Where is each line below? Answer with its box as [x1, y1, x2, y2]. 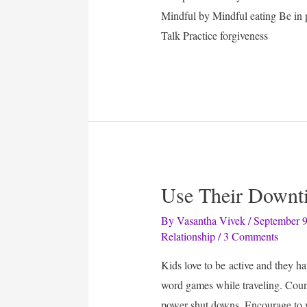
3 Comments [223, 228, 279, 243]
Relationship [161, 228, 216, 243]
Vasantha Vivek [177, 212, 246, 228]
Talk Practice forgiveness [161, 28, 269, 43]
